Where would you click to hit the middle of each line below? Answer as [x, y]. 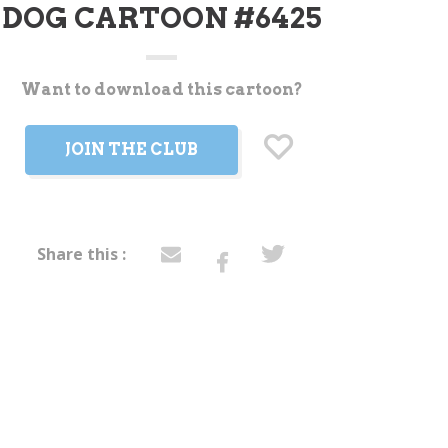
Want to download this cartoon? [161, 89]
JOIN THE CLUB [131, 149]
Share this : [81, 254]
